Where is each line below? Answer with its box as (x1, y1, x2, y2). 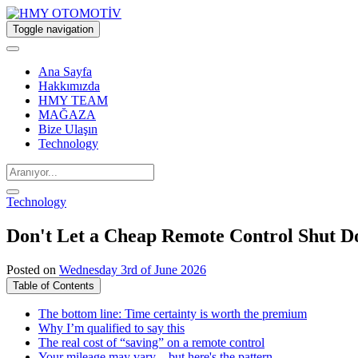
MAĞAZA (38, 108, 96, 121)
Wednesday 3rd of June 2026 (59, 262, 206, 276)
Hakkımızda (38, 79, 100, 93)
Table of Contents (13, 279, 94, 292)
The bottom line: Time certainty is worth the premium (38, 306, 307, 320)
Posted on (6, 262, 59, 276)
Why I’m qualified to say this (38, 320, 185, 335)
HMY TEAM (38, 93, 108, 107)
